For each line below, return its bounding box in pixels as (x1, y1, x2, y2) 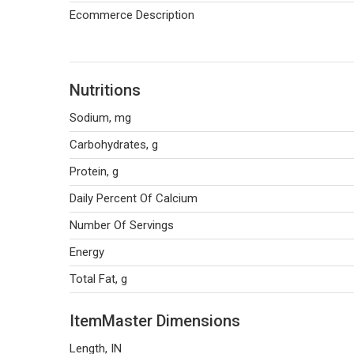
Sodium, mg (70, 111, 131, 125)
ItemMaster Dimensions (70, 311, 240, 330)
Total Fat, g (70, 272, 127, 286)
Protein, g (70, 164, 119, 179)
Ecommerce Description (70, 8, 194, 22)
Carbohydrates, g (70, 137, 158, 152)
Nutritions (70, 81, 141, 100)
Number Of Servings (70, 218, 174, 232)
